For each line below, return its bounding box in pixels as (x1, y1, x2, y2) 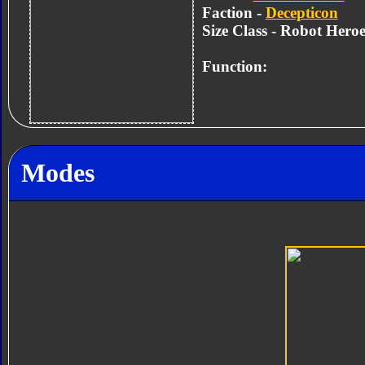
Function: (201, 57, 267, 75)
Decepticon (265, 3, 338, 21)
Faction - (201, 3, 266, 21)
